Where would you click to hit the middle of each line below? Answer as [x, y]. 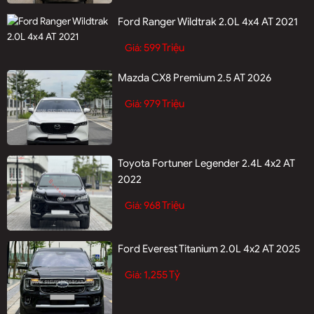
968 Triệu [164, 206]
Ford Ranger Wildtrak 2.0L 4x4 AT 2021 [208, 22]
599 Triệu [164, 48]
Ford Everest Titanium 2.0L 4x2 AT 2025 [209, 249]
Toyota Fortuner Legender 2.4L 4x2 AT [207, 164]
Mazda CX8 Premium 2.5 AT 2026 [195, 78]
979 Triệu [164, 104]
